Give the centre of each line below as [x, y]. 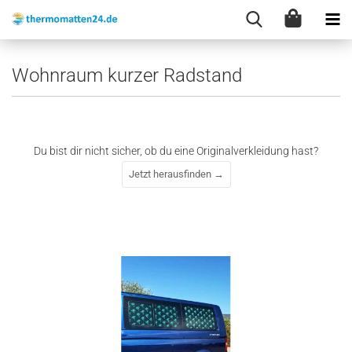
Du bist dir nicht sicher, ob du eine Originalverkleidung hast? [176, 151]
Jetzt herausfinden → [176, 174]
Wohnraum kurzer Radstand [127, 75]
